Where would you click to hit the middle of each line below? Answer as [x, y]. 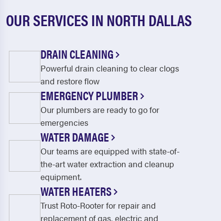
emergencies [64, 123]
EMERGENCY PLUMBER [90, 95]
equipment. [61, 177]
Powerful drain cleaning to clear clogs [110, 68]
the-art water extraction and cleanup [107, 164]
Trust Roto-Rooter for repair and [98, 205]
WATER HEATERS [77, 191]
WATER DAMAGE [76, 137]
